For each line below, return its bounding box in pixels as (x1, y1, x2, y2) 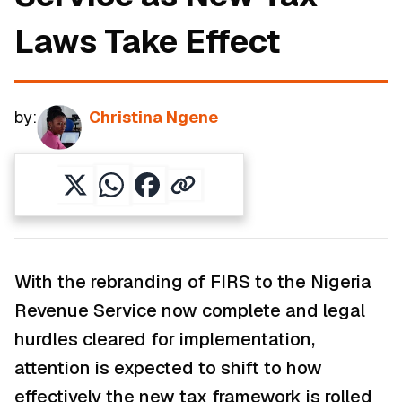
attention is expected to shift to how (14, 356, 322, 380)
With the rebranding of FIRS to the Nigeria (14, 270, 371, 294)
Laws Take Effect (14, 21, 280, 64)
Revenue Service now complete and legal (14, 299, 365, 323)
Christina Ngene (89, 107, 218, 128)
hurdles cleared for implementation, (14, 328, 315, 352)
